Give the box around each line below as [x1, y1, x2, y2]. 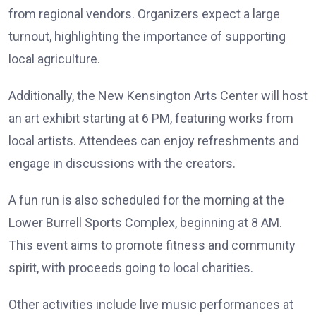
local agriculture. [8, 51, 100, 66]
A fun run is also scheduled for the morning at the [8, 192, 284, 207]
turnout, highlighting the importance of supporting [8, 28, 286, 44]
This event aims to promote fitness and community [8, 237, 296, 253]
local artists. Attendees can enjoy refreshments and [8, 133, 299, 148]
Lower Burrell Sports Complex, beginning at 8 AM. [8, 214, 282, 230]
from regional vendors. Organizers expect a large [8, 6, 280, 21]
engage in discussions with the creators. [8, 155, 236, 171]
